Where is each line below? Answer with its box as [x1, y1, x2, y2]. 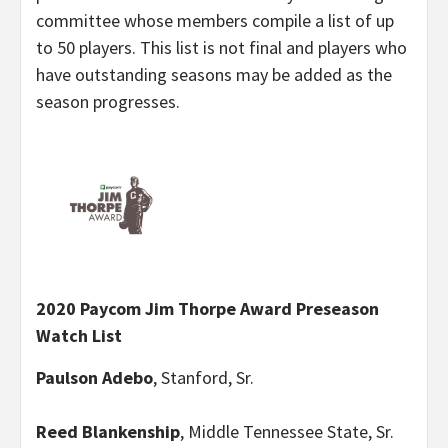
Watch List [36, 323, 122, 347]
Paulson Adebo [36, 365, 153, 389]
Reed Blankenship [36, 419, 180, 443]
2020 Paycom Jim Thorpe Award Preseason [36, 296, 379, 320]
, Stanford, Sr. [153, 365, 254, 389]
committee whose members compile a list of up [36, 8, 394, 32]
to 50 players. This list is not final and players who [36, 35, 407, 59]
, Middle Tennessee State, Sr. [180, 419, 394, 443]
